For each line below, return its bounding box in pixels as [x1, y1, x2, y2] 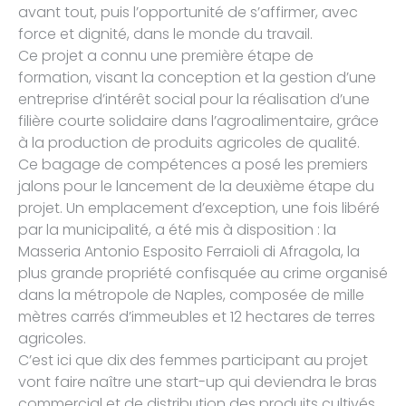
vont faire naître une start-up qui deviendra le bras [18, 371, 377, 392]
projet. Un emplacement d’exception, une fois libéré [18, 197, 380, 218]
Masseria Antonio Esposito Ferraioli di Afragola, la [18, 240, 360, 262]
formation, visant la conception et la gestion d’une [18, 66, 376, 88]
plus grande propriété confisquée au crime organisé [18, 262, 388, 284]
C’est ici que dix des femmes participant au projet [18, 349, 368, 371]
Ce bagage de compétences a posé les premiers [18, 153, 368, 175]
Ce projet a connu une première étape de [18, 44, 314, 66]
